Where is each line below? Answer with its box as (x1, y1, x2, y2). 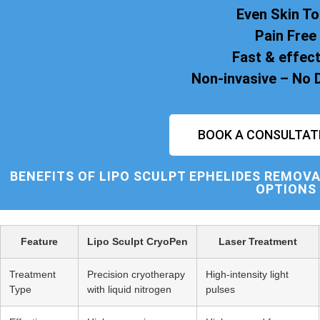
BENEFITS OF (10, 168, 99, 184)
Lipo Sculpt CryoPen (87, 235, 188, 247)
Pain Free (255, 27, 316, 45)
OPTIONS (255, 181, 316, 196)
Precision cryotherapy (87, 268, 185, 280)
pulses (206, 283, 235, 295)
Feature (21, 235, 58, 247)
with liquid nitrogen (87, 283, 171, 295)
